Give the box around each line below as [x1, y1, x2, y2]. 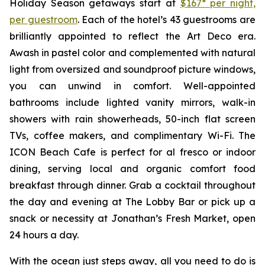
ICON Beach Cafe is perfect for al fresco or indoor [9, 146, 256, 158]
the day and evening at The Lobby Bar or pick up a [9, 196, 256, 208]
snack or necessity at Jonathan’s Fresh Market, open [9, 212, 256, 224]
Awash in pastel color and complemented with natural [9, 47, 256, 59]
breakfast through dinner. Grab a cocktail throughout [9, 179, 256, 191]
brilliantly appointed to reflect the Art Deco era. [9, 30, 256, 42]
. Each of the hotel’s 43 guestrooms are [77, 14, 256, 25]
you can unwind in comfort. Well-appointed [9, 80, 256, 92]
